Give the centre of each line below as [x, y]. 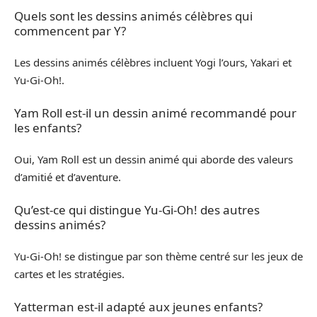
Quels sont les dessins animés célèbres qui [133, 16]
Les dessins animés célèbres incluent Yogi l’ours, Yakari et [153, 62]
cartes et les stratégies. [69, 274]
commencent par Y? [70, 30]
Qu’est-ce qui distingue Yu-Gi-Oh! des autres [137, 209]
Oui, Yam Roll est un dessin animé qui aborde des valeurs [154, 159]
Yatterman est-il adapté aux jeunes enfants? [138, 306]
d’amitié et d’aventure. [68, 177]
